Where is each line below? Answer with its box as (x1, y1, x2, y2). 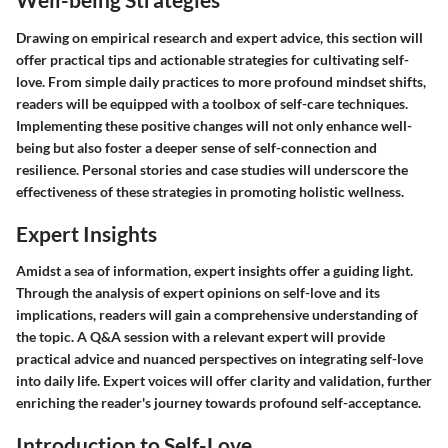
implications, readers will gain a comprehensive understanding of (16, 306, 418, 323)
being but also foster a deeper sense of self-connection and (16, 138, 377, 156)
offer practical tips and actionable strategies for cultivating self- (16, 50, 409, 68)
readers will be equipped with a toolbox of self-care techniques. (16, 94, 408, 112)
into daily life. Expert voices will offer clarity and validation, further (16, 372, 432, 389)
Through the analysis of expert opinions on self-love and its (16, 284, 380, 301)
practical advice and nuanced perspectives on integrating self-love (16, 350, 423, 367)
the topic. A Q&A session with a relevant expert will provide (16, 328, 385, 345)
